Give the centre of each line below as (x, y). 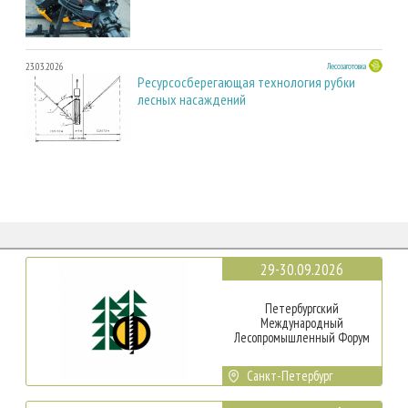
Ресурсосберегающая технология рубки (246, 82)
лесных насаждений (192, 99)
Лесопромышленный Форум (301, 337)
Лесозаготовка (347, 66)
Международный (301, 322)
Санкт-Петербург (290, 375)
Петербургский (301, 308)
